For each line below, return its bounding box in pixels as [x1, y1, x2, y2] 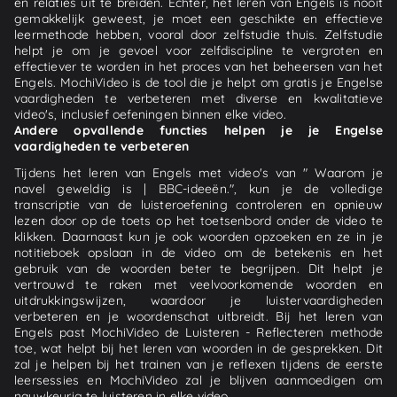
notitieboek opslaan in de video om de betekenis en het [14, 244, 383, 261]
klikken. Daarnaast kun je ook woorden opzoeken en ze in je [14, 228, 383, 245]
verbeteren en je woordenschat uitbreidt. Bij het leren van [14, 307, 383, 324]
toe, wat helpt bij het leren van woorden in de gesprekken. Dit [14, 339, 383, 356]
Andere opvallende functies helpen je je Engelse [14, 121, 383, 138]
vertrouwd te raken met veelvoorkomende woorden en [14, 276, 383, 292]
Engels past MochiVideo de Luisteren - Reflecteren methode [14, 323, 383, 340]
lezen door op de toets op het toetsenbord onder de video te [14, 212, 383, 229]
